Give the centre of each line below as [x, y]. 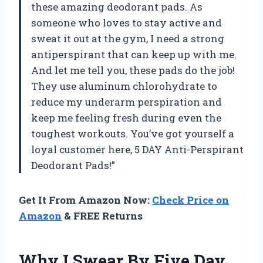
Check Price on [190, 200]
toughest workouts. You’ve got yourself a [133, 134]
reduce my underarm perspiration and [127, 102]
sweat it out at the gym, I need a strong [128, 39]
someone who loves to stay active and [127, 23]
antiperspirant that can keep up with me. [134, 55]
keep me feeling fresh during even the [126, 118]
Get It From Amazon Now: [85, 200]
